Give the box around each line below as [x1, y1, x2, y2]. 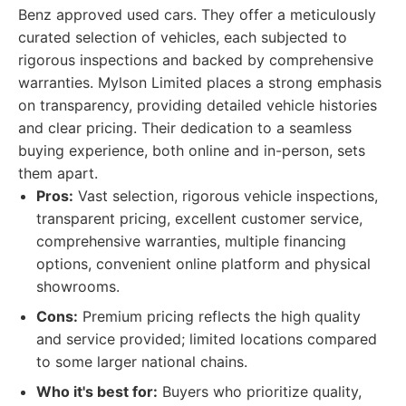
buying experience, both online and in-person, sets [18, 141, 365, 159]
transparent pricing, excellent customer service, [36, 209, 362, 227]
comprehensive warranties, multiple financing [36, 232, 346, 250]
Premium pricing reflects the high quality [78, 307, 361, 325]
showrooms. [36, 277, 120, 295]
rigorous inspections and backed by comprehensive [18, 51, 373, 69]
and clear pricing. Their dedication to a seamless [18, 119, 352, 137]
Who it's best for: [36, 382, 158, 401]
